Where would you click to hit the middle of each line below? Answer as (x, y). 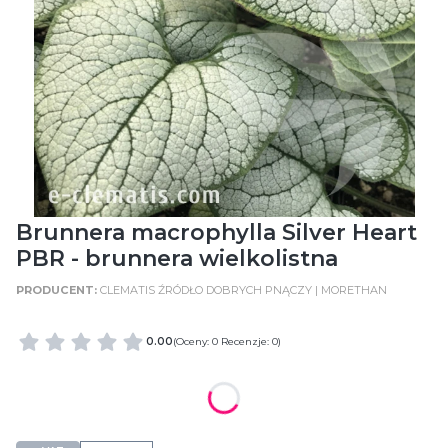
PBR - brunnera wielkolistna (177, 258)
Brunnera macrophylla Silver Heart (216, 232)
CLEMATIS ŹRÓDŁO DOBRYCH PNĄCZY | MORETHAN (243, 290)
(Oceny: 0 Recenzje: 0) (227, 341)
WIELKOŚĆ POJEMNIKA (100, 380)
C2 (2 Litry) (74, 416)
